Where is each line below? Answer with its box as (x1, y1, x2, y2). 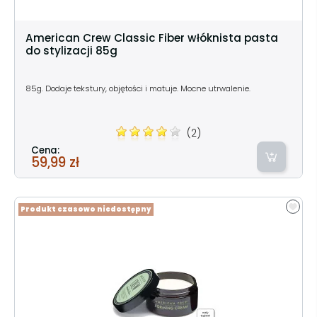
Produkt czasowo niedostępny (21, 204, 151, 214)
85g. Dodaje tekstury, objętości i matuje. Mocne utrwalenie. (25, 82, 250, 94)
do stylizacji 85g (25, 42, 117, 58)
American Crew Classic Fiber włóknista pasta (25, 30, 278, 45)
